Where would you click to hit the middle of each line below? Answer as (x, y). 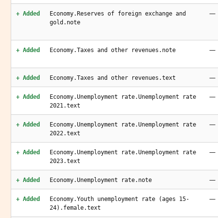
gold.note (65, 22)
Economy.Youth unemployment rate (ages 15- (119, 199)
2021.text (65, 106)
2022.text (65, 133)
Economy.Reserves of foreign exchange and (118, 14)
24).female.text (75, 208)
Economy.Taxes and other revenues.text (113, 78)
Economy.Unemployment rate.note (101, 180)
